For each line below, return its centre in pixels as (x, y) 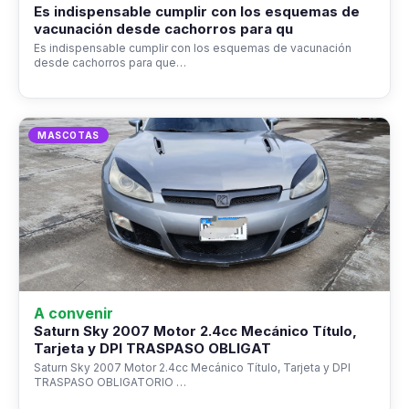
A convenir (73, 313)
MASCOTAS (68, 135)
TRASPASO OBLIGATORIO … (110, 382)
